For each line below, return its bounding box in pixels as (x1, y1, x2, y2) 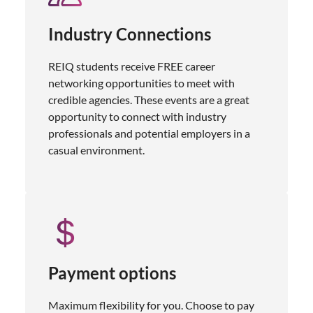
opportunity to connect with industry (48, 109, 226, 123)
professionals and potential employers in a (48, 126, 250, 140)
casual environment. (48, 143, 145, 156)
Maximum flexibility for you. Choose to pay (48, 298, 254, 312)
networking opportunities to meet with (48, 75, 235, 89)
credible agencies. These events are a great (48, 92, 249, 106)
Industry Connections (48, 23, 211, 44)
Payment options (48, 262, 176, 283)
